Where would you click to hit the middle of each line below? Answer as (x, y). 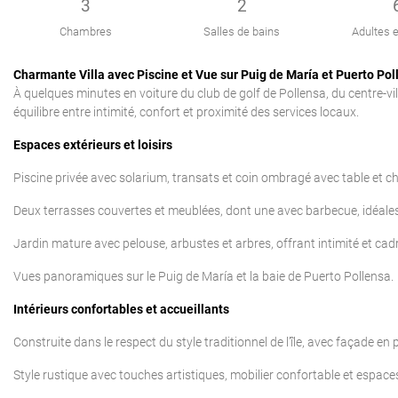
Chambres (86, 31)
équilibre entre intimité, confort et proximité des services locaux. (186, 112)
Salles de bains (242, 31)
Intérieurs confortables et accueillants (121, 309)
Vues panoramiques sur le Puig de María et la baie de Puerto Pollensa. (203, 276)
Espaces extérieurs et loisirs (93, 145)
